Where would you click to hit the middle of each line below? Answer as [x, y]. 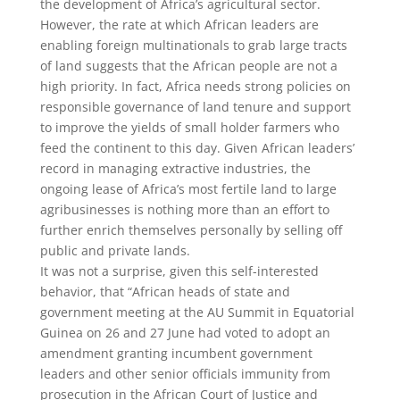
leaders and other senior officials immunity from [185, 374]
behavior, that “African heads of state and [165, 292]
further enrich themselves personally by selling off [191, 230]
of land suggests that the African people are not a [188, 66]
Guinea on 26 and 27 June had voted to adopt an [185, 333]
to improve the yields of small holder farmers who [189, 127]
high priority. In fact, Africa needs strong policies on [195, 86]
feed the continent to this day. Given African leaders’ [197, 148]
